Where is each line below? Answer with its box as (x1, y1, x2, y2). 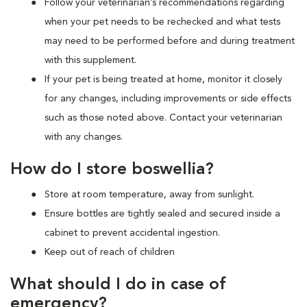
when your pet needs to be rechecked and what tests (45, 16, 280, 27)
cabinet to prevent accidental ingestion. (45, 228, 223, 238)
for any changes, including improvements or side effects (45, 93, 291, 103)
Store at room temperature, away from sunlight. (45, 189, 254, 199)
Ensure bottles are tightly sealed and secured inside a (45, 208, 280, 219)
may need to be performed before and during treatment (45, 36, 295, 46)
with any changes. (45, 132, 123, 142)
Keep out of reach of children (45, 247, 175, 257)
